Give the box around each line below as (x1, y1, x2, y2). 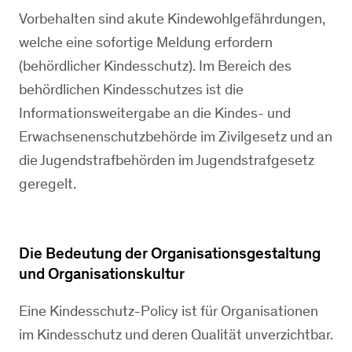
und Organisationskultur (19, 264, 185, 283)
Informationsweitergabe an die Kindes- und (19, 104, 291, 122)
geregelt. (19, 174, 76, 192)
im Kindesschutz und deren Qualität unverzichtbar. (19, 325, 333, 343)
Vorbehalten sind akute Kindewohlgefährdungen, (19, 9, 325, 27)
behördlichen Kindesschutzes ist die (19, 80, 244, 98)
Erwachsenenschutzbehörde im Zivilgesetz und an (19, 127, 332, 145)
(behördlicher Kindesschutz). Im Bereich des (19, 57, 291, 75)
